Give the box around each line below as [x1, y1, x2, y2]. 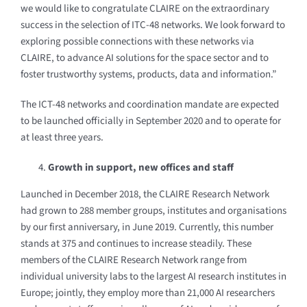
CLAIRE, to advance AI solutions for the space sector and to [20, 50, 269, 65]
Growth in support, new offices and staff [47, 160, 234, 175]
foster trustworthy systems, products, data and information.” [20, 66, 276, 82]
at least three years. [20, 130, 103, 145]
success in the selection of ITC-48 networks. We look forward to [20, 17, 285, 32]
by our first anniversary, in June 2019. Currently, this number [20, 219, 273, 234]
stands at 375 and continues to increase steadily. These [20, 236, 251, 251]
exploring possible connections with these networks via [20, 34, 254, 49]
